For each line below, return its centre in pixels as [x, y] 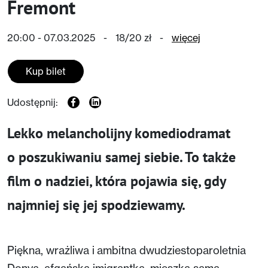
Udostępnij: [33, 102]
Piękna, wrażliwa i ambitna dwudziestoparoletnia [127, 250]
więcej [186, 37]
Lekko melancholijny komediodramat [119, 133]
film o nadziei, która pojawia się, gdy [116, 181]
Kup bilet [46, 71]
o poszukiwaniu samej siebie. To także [121, 157]
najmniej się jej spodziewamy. [96, 205]
